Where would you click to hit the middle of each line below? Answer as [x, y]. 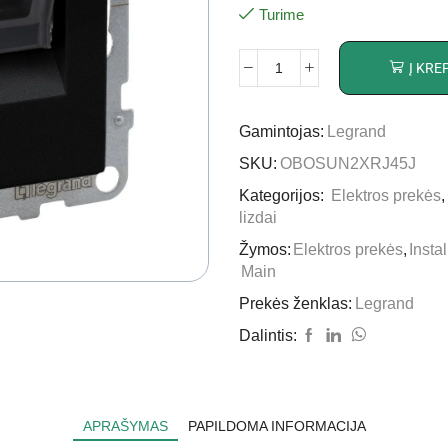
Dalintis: [268, 335]
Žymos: [265, 249]
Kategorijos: [283, 195]
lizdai [258, 217]
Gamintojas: [281, 131]
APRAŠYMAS [125, 425]
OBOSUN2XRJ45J [348, 163]
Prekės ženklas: [295, 303]
